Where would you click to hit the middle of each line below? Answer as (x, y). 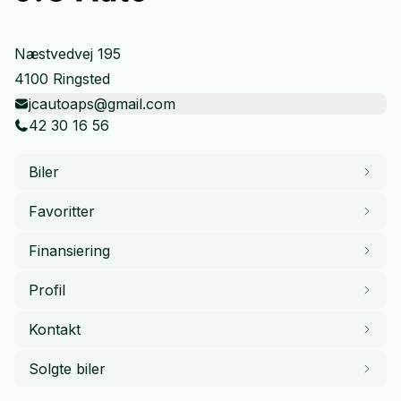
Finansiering (69, 250)
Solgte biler (67, 368)
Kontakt (55, 329)
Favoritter (62, 211)
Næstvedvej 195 (68, 53)
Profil (47, 290)
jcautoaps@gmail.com (102, 103)
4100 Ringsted (62, 78)
